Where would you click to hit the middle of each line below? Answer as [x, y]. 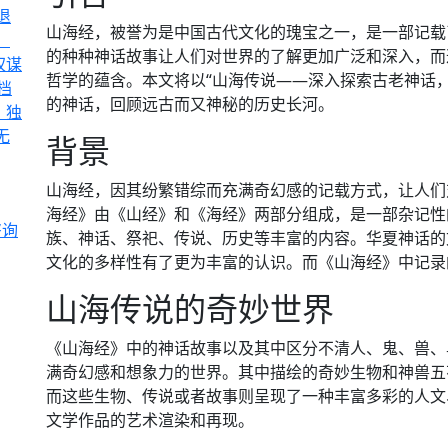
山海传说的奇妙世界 [190, 308]
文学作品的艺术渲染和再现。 [150, 420]
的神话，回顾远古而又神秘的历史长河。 [190, 104]
